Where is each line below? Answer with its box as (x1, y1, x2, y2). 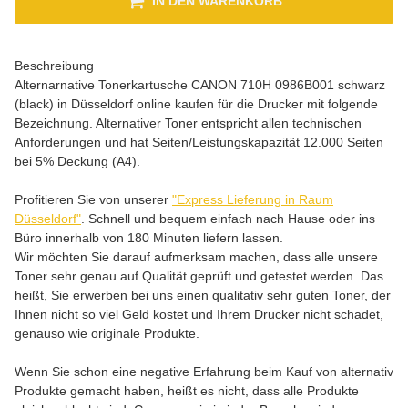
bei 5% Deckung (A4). (15, 154, 140, 168)
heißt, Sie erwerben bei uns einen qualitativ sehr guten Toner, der (15, 288, 391, 302)
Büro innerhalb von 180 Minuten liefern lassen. (15, 230, 283, 245)
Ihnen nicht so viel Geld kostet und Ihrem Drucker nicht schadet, (15, 307, 383, 321)
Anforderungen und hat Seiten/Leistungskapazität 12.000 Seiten (15, 135, 383, 149)
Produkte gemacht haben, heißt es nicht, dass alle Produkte (15, 383, 359, 398)
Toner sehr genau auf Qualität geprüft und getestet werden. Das (15, 269, 383, 283)
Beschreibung (15, 58, 94, 73)
